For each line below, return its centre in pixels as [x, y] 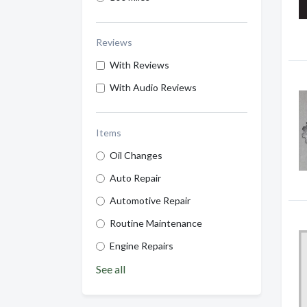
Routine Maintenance [156, 223]
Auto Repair [135, 178]
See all [111, 269]
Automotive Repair [150, 201]
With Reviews [139, 65]
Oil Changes [136, 156]
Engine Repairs [142, 246]
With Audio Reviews [153, 88]
